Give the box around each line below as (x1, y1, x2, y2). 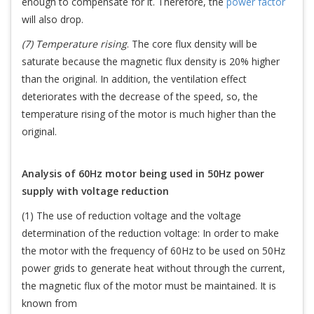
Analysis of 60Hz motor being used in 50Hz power (22, 167, 264, 180)
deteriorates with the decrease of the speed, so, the (22, 90, 258, 103)
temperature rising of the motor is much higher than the (22, 107, 276, 121)
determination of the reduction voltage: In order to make (22, 226, 279, 240)
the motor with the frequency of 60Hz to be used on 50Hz (22, 244, 285, 257)
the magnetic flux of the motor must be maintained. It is (22, 279, 276, 292)
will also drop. (22, 13, 83, 26)
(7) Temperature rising (22, 37, 127, 50)
